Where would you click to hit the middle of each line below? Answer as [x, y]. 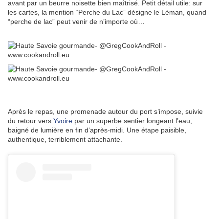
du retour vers [31, 121]
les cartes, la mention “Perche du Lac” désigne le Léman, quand [107, 12]
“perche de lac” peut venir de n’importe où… [76, 22]
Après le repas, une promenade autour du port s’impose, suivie [105, 112]
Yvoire [63, 121]
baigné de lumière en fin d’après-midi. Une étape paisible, [97, 130]
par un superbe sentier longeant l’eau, [132, 121]
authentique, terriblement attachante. [65, 140]
